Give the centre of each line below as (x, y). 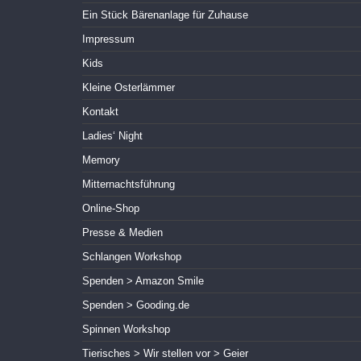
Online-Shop (111, 209)
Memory (101, 160)
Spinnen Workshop (126, 330)
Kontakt (100, 112)
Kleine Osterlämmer (129, 88)
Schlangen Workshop (132, 257)
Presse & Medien (122, 233)
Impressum (108, 39)
